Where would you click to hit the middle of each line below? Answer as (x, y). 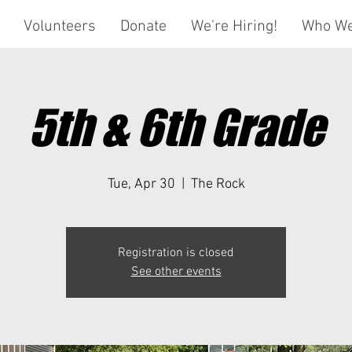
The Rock (218, 184)
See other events (176, 272)
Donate (143, 27)
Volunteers (59, 27)
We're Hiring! (234, 27)
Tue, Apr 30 (141, 184)
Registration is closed (176, 253)
